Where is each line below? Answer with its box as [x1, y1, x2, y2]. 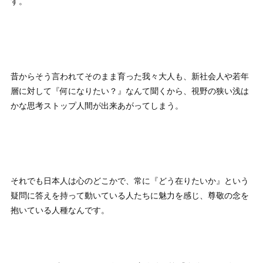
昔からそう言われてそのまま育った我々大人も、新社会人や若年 [11, 69, 249, 82]
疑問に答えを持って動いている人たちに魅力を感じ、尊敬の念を [11, 188, 249, 201]
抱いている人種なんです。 [11, 203, 110, 215]
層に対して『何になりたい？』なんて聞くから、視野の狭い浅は [11, 84, 249, 96]
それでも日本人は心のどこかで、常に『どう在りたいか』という [11, 174, 249, 186]
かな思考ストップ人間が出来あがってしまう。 [11, 99, 184, 111]
